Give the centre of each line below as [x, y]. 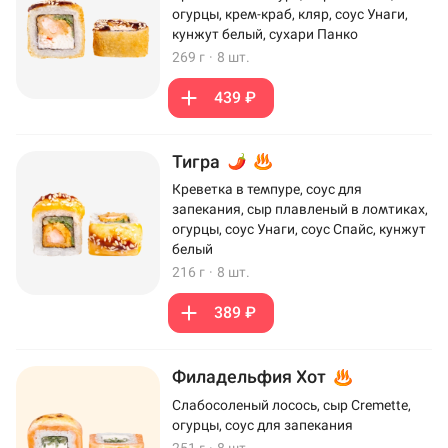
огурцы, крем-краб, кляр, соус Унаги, [290, 13]
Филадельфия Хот [251, 377]
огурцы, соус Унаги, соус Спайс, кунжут [299, 229]
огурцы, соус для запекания [262, 425]
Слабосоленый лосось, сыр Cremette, [291, 405]
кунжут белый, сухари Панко [265, 33]
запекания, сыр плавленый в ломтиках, [300, 209]
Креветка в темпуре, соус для [267, 189]
